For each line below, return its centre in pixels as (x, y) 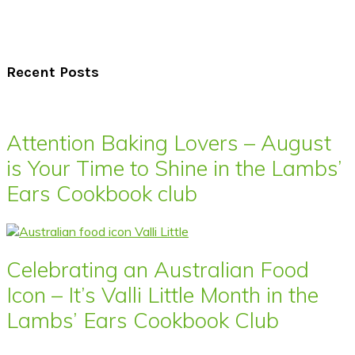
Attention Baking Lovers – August (169, 142)
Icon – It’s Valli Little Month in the (162, 295)
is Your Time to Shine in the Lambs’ (174, 168)
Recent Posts (53, 73)
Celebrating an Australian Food (158, 270)
